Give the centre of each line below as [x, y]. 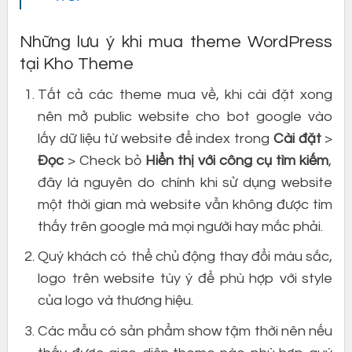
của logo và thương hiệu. [116, 301]
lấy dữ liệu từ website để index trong [156, 138]
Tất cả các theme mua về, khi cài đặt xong [185, 94]
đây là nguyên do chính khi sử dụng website [185, 182]
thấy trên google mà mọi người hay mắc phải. [181, 226]
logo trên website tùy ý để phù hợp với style [185, 279]
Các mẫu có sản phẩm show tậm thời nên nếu [185, 332]
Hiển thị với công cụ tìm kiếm [237, 160]
